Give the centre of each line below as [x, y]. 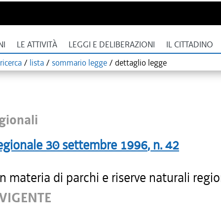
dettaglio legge [141, 63]
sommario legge [79, 63]
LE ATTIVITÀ [37, 45]
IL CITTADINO [190, 45]
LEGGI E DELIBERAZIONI [112, 45]
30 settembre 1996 [96, 145]
